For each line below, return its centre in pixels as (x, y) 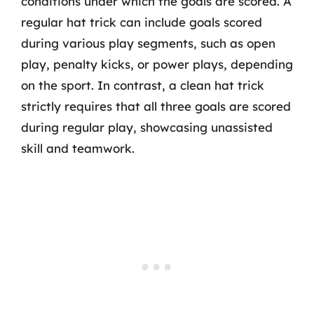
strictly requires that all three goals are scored (156, 106)
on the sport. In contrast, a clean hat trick (143, 85)
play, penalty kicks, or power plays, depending (157, 64)
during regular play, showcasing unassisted (147, 127)
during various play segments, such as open (148, 43)
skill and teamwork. (78, 148)
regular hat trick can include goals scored (142, 22)
